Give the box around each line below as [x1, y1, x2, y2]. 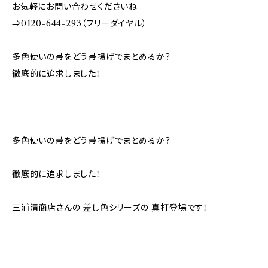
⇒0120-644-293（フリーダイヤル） [12, 18, 147, 29]
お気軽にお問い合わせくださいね [12, 1, 138, 12]
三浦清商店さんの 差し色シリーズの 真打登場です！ [12, 202, 208, 213]
